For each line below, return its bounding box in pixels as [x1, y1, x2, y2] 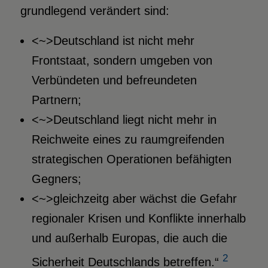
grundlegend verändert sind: [20, 4, 169, 18]
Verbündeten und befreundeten [31, 74, 197, 87]
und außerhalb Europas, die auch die [31, 232, 227, 245]
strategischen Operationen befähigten [31, 153, 232, 166]
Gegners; [31, 172, 81, 186]
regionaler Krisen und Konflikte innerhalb [31, 212, 246, 226]
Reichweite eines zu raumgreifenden [31, 133, 224, 147]
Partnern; [31, 93, 81, 107]
